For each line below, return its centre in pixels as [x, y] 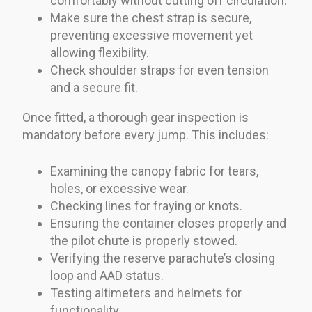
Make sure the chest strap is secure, [151, 17]
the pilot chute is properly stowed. [144, 240]
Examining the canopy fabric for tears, [154, 171]
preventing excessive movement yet [151, 35]
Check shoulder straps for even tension [159, 70]
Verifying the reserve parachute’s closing [163, 258]
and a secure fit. [94, 87]
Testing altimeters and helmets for [146, 292]
